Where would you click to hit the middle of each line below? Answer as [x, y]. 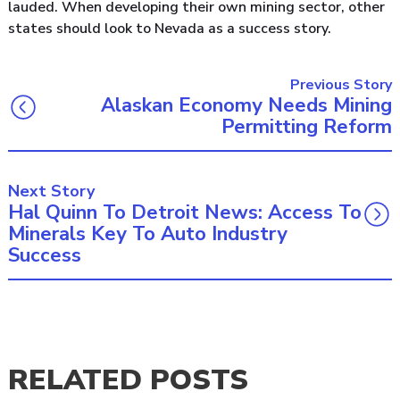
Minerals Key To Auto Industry [148, 233]
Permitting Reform [307, 126]
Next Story [51, 191]
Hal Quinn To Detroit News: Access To [185, 212]
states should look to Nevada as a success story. [170, 28]
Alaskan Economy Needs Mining [246, 105]
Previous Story [341, 84]
